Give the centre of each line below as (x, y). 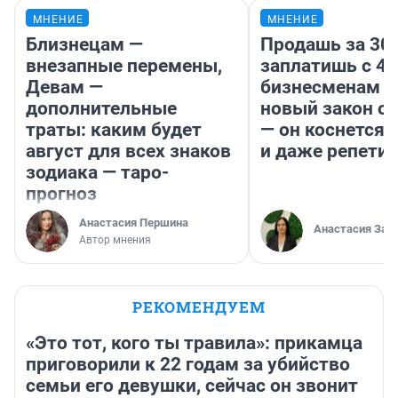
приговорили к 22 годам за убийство (188, 365)
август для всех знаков (128, 151)
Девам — (64, 88)
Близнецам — (84, 45)
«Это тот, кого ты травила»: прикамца (194, 343)
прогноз (61, 194)
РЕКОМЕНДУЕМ (199, 307)
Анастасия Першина (134, 223)
